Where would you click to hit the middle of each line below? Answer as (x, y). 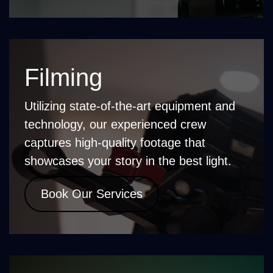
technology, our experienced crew (115, 124)
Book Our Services (92, 193)
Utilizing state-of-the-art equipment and (130, 106)
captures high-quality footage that (115, 142)
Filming (63, 77)
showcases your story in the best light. (128, 161)
